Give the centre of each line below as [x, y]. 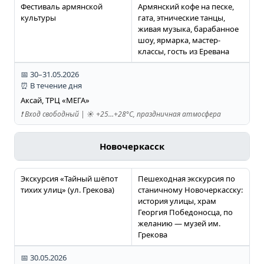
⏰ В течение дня [51, 86]
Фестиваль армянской [61, 7]
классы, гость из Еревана [183, 52]
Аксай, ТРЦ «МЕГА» [55, 100]
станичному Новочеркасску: [190, 190]
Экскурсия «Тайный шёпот [69, 179]
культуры [38, 18]
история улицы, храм [177, 201]
